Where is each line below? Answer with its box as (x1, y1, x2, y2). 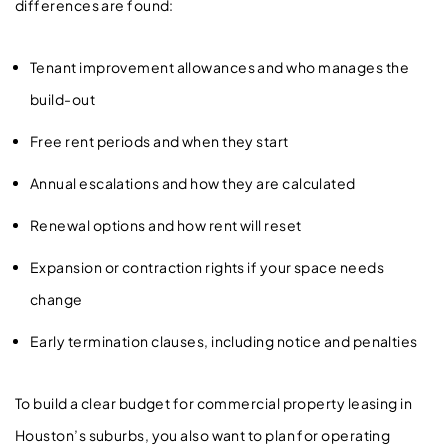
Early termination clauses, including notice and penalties (30, 331, 423, 350)
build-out (30, 89, 100, 108)
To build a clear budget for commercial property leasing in (15, 393, 413, 412)
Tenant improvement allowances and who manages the (30, 57, 410, 76)
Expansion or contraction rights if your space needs (30, 257, 384, 276)
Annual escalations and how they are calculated (30, 173, 361, 192)
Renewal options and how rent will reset (30, 215, 307, 234)
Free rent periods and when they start (30, 131, 294, 150)
